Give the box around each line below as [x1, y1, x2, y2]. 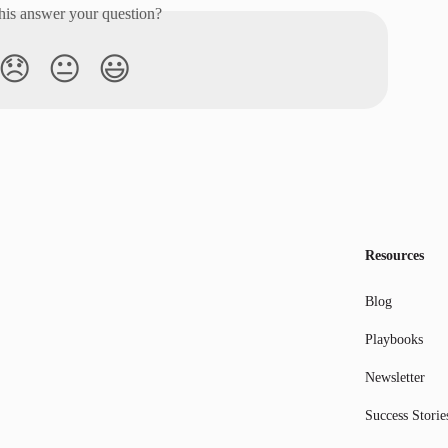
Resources [365, 248, 424, 263]
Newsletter [365, 370, 425, 385]
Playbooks [365, 332, 423, 347]
